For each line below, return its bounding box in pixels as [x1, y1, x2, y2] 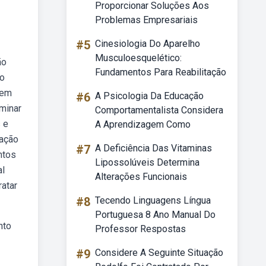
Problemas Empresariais [95, 14, 198, 26]
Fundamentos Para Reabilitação [95, 66, 226, 78]
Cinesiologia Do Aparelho [95, 38, 200, 49]
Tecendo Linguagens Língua [95, 195, 211, 206]
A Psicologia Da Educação [95, 90, 204, 102]
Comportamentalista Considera [95, 104, 223, 116]
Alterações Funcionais [95, 171, 187, 182]
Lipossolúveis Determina [95, 157, 199, 168]
